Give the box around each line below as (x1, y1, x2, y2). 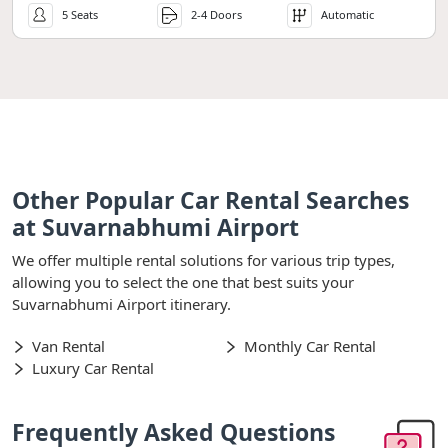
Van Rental (32, 335, 105, 356)
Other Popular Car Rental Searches (12, 183, 409, 216)
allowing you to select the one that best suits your (12, 271, 354, 292)
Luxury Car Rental (32, 357, 154, 378)
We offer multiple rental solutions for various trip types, (12, 249, 395, 270)
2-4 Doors (191, 6, 243, 22)
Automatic (320, 6, 374, 22)
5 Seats (62, 6, 98, 22)
